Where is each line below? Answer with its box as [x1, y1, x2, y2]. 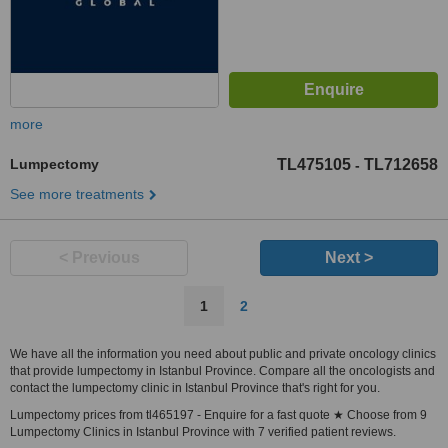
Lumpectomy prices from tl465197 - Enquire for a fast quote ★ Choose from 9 [10, 408, 427, 422]
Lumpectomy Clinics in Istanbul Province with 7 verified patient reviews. [10, 425, 396, 439]
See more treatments [10, 186, 144, 202]
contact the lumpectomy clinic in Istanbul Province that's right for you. [10, 381, 380, 395]
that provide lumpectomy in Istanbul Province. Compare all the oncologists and [10, 364, 435, 378]
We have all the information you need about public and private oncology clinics [10, 347, 436, 361]
